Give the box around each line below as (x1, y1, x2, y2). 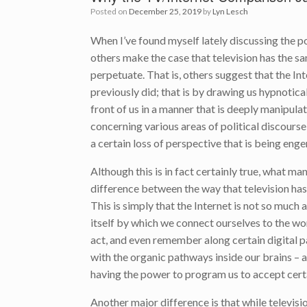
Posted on (95, 6, 129, 16)
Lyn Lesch (212, 6, 248, 16)
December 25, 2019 (129, 6, 201, 16)
